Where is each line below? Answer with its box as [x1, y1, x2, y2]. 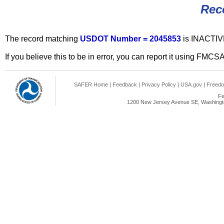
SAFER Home [74, 81, 108, 87]
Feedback [112, 81, 137, 87]
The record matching [5, 34, 80, 43]
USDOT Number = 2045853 [80, 34, 183, 43]
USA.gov [180, 81, 202, 87]
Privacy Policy [141, 81, 176, 87]
